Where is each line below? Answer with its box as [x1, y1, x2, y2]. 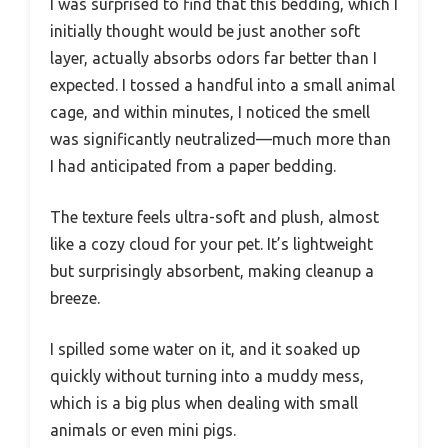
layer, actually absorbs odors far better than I [50, 48, 377, 67]
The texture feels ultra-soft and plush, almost [50, 207, 379, 226]
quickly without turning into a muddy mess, [50, 366, 364, 385]
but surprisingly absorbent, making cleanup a [50, 261, 374, 280]
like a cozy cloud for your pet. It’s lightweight [50, 234, 373, 253]
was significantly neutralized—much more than [50, 129, 391, 148]
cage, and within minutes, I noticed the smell [50, 102, 370, 121]
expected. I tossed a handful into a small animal [50, 75, 395, 94]
